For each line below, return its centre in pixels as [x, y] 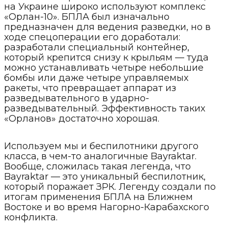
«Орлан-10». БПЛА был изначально [87, 17]
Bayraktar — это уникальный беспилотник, [105, 176]
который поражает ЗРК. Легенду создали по [110, 187]
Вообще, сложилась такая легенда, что [97, 166]
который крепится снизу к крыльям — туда [106, 57]
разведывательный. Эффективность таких [105, 108]
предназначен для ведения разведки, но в [107, 27]
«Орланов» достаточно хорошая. [82, 118]
